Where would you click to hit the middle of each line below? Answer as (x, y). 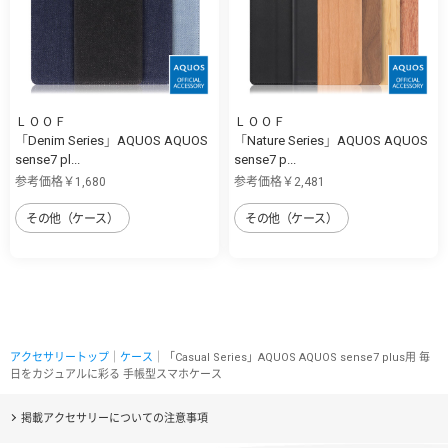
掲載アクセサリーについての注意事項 (114, 418)
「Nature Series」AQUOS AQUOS (331, 140)
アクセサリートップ (59, 357)
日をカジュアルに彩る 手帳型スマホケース (116, 374)
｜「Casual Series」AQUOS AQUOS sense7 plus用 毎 (291, 357)
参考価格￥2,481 (279, 181)
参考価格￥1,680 (60, 181)
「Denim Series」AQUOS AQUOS (111, 140)
